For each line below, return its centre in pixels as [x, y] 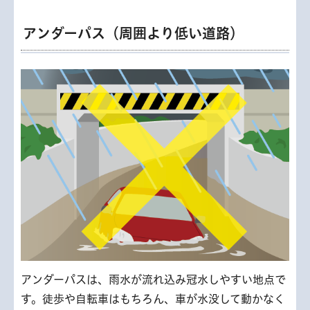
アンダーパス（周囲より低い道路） [133, 34]
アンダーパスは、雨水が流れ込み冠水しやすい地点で [153, 279]
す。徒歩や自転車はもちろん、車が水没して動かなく [153, 299]
